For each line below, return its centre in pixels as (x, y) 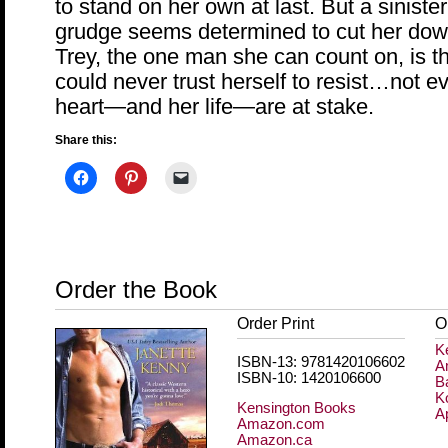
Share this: (86, 140)
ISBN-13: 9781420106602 (321, 361)
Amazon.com (281, 424)
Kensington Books (296, 408)
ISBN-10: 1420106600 (309, 377)
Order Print (275, 323)
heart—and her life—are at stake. (214, 106)
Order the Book (136, 289)
